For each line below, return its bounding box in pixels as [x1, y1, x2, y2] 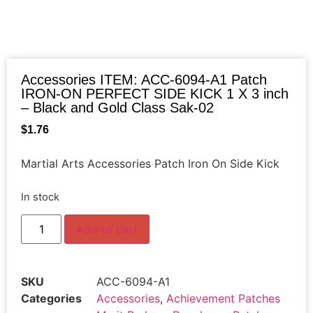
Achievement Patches [166, 291, 280, 306]
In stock [21, 190, 59, 203]
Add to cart [76, 222, 138, 237]
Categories [21, 291, 82, 306]
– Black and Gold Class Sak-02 [21, 100, 214, 115]
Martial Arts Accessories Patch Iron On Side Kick [21, 156, 279, 171]
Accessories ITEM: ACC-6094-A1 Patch [21, 72, 267, 87]
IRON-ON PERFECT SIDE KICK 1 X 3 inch [21, 86, 289, 101]
